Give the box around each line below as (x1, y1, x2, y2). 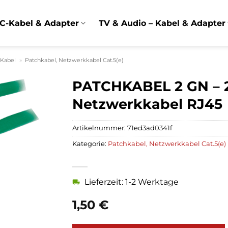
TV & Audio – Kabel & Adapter (99, 18, 226, 28)
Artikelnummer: (72, 124, 127, 132)
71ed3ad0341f (127, 124, 172, 132)
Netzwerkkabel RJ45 (72, 96, 222, 112)
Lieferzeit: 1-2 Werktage (84, 177, 179, 187)
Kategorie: (72, 139, 108, 148)
